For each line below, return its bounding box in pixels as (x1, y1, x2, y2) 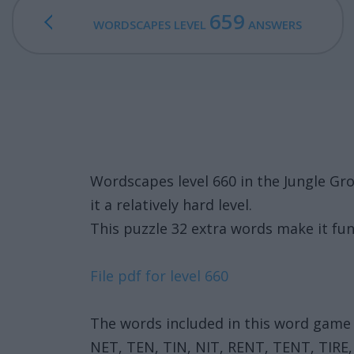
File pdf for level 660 (90, 266, 228, 285)
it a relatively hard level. (90, 195, 252, 214)
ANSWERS (244, 17, 302, 32)
